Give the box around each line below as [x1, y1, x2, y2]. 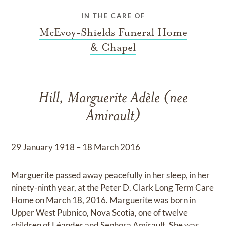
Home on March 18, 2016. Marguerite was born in [11, 194, 196, 205]
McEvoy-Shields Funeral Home [39, 25, 187, 39]
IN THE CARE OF [81, 11, 145, 20]
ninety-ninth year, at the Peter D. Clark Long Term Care [11, 182, 214, 193]
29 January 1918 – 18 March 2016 [11, 141, 141, 152]
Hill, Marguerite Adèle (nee [38, 91, 188, 107]
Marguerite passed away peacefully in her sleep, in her [11, 169, 210, 180]
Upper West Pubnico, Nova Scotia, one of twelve [11, 207, 188, 218]
